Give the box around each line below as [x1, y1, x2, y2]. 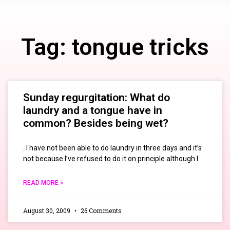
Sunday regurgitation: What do [23, 91, 170, 104]
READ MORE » [23, 179, 63, 187]
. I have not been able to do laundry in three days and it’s [23, 144, 202, 152]
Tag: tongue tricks [21, 33, 209, 61]
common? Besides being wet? [23, 117, 168, 130]
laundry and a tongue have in [23, 104, 162, 117]
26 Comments [79, 206, 122, 215]
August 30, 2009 [23, 206, 72, 215]
